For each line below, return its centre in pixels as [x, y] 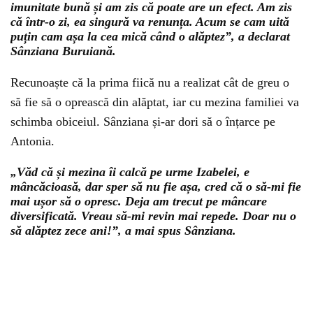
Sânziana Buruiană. [63, 51]
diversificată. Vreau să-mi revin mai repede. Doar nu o [153, 216]
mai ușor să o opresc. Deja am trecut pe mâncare [139, 201]
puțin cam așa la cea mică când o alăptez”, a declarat [150, 36]
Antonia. [32, 141]
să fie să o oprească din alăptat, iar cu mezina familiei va [155, 102]
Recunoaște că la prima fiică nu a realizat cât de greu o [150, 82]
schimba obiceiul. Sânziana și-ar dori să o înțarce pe [143, 122]
